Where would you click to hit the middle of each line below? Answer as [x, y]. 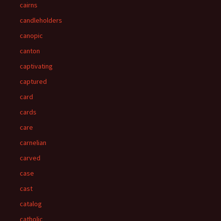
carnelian [33, 143]
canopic [31, 36]
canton [30, 51]
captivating [36, 66]
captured [33, 81]
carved [30, 158]
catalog [31, 204]
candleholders [41, 20]
